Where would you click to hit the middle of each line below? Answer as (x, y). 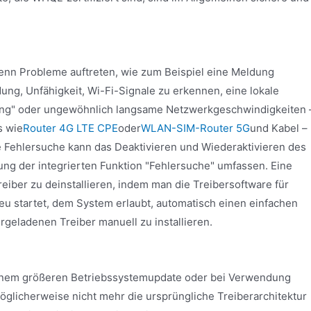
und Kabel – (279, 128)
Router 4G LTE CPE (70, 128)
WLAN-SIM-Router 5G (195, 128)
